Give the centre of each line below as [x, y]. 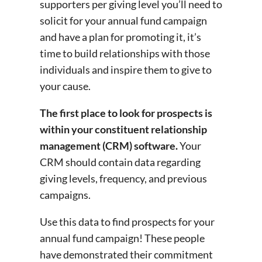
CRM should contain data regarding [120, 162]
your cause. [66, 86]
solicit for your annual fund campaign [123, 20]
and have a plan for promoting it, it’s [120, 37]
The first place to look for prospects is [126, 113]
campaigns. [65, 194]
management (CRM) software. [109, 145]
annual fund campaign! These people [122, 238]
